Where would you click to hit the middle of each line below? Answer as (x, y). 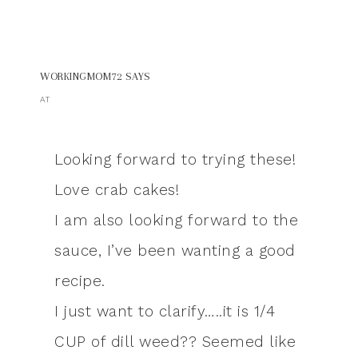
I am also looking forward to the (176, 221)
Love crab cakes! (117, 190)
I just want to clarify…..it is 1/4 (165, 312)
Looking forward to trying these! (175, 160)
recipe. (80, 281)
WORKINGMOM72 (81, 77)
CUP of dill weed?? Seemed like (175, 342)
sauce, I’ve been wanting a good (175, 251)
